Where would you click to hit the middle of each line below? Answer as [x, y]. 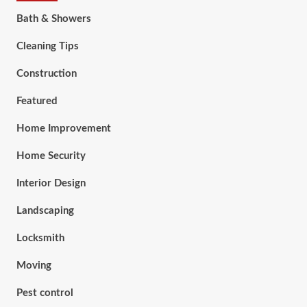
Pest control [45, 293]
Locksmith [40, 238]
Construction [46, 74]
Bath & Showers [53, 19]
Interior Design [51, 184]
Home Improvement [63, 129]
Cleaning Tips [47, 47]
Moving [34, 266]
